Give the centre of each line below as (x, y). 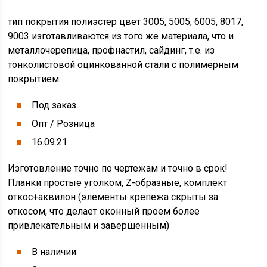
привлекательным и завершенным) (89, 226)
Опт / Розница (63, 124)
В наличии (54, 252)
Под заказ (54, 105)
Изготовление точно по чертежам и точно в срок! (118, 168)
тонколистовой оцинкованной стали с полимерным (123, 65)
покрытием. (35, 79)
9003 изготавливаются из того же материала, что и (121, 36)
